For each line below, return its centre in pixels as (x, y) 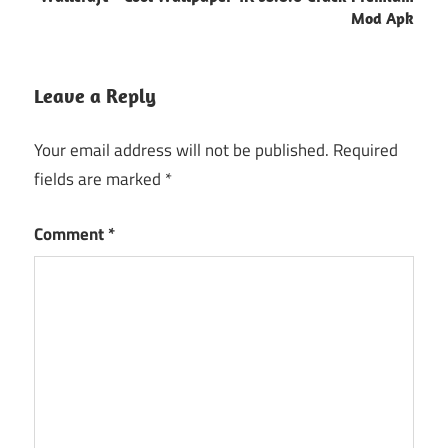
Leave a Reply (95, 95)
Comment (71, 233)
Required (365, 150)
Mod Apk (382, 17)
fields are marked (99, 179)
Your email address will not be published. (181, 150)
